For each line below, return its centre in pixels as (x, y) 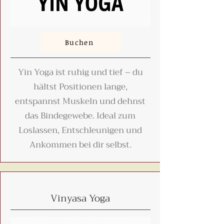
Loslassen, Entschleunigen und (80, 130)
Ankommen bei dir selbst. (80, 145)
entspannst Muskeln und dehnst (80, 101)
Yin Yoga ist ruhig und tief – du (80, 72)
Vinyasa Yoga (80, 198)
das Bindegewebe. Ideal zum (80, 116)
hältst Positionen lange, (80, 87)
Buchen (79, 42)
